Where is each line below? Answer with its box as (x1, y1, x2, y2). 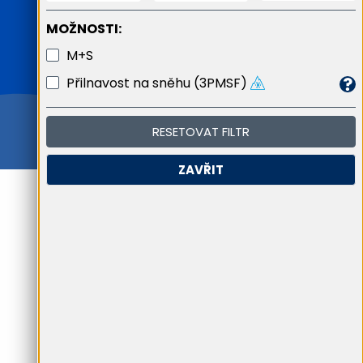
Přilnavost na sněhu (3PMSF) (66, 73, 247, 92)
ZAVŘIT (178, 161, 224, 179)
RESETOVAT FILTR (152, 123, 250, 141)
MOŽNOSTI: (46, 19, 122, 38)
